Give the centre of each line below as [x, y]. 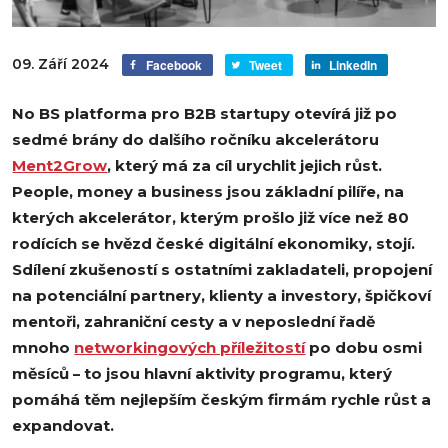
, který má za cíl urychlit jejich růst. [245, 165]
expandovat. [63, 425]
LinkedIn [353, 64]
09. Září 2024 [61, 64]
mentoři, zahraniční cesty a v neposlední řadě [194, 321]
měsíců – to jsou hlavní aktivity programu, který [202, 373]
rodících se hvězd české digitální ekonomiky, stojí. [214, 243]
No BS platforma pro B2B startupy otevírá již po [205, 113]
